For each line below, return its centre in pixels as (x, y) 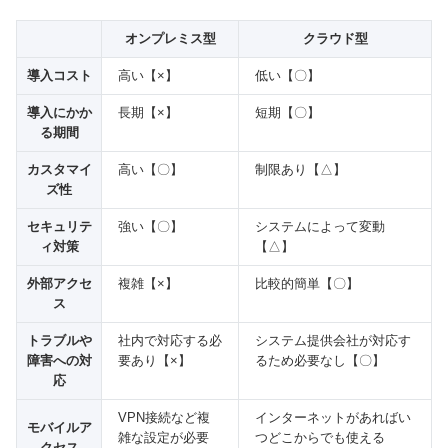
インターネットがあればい (333, 418)
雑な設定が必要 (163, 438)
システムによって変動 (320, 227)
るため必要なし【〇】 (320, 361)
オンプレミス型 (170, 39)
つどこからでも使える (320, 438)
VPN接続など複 (164, 418)
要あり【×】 (154, 361)
